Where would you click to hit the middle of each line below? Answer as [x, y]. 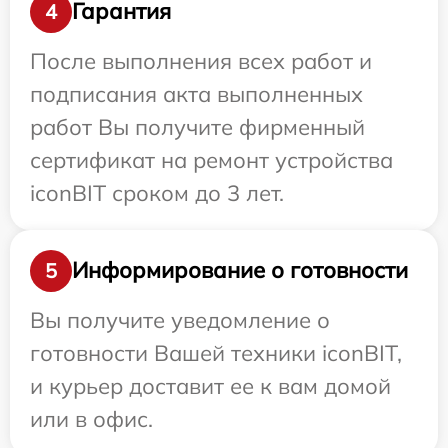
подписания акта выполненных [196, 93]
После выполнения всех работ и [201, 60]
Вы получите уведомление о [180, 319]
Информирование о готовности [240, 270]
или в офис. [91, 418]
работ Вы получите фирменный [197, 126]
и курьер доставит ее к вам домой [210, 385]
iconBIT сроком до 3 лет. [157, 192]
